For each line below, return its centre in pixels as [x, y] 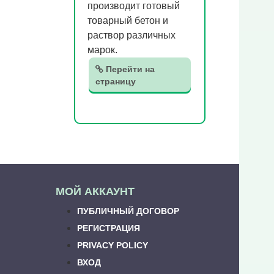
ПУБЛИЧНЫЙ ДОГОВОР [128, 211]
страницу [116, 81]
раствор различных [131, 35]
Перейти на [129, 69]
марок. [102, 50]
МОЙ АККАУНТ [95, 191]
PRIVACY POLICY [113, 245]
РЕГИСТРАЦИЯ [109, 228]
